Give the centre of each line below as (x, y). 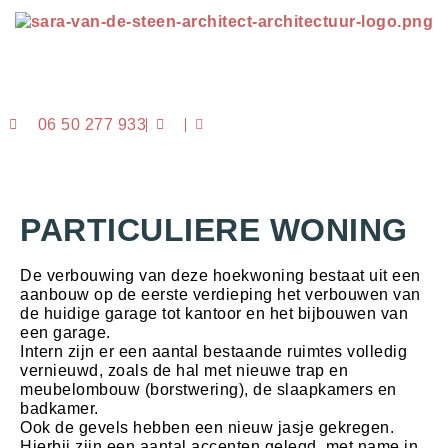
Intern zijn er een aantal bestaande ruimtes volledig (213, 352)
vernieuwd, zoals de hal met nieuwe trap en (184, 371)
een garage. (65, 333)
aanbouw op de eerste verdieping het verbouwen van (220, 295)
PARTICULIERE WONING (214, 230)
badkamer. (59, 409)
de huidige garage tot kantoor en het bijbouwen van (214, 314)
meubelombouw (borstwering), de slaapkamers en (208, 390)
